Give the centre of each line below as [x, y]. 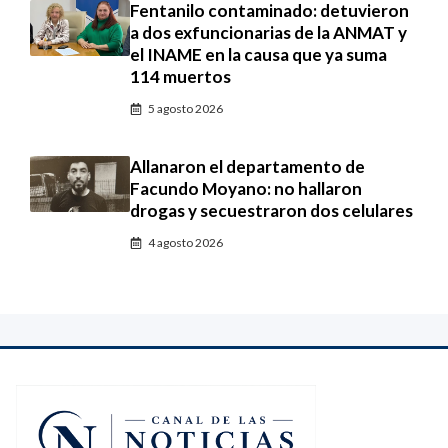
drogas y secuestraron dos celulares [271, 210]
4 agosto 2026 [185, 242]
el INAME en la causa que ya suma [258, 54]
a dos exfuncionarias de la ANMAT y [268, 32]
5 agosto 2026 [185, 108]
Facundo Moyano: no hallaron [246, 188]
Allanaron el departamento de [247, 166]
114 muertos [180, 76]
